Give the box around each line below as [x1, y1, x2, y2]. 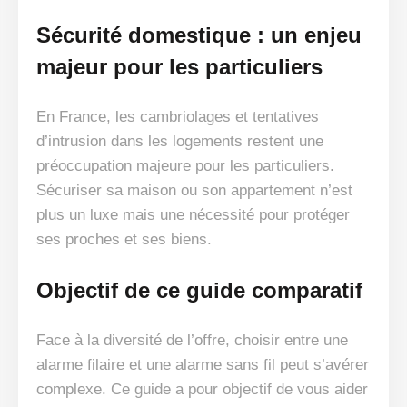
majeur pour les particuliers [36, 55, 323, 80]
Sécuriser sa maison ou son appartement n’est [36, 182, 352, 200]
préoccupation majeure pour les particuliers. [36, 157, 334, 175]
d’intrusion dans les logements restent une [36, 133, 323, 151]
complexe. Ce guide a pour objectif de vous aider [36, 381, 368, 399]
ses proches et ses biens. [36, 231, 212, 249]
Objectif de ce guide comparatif [36, 278, 362, 303]
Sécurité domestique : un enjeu [36, 23, 362, 48]
